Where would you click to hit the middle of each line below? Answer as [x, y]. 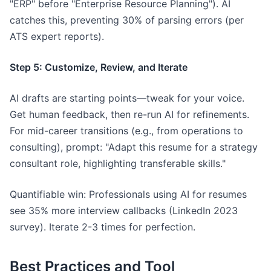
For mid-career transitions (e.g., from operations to [126, 131]
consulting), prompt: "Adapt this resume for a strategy [134, 147]
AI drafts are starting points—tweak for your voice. [127, 98]
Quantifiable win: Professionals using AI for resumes [128, 194]
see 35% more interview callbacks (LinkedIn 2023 [124, 211]
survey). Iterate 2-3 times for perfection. [103, 227]
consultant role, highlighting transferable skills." [118, 163]
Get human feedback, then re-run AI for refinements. [129, 114]
